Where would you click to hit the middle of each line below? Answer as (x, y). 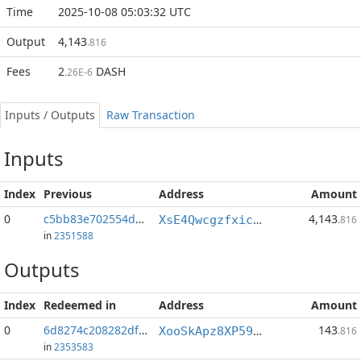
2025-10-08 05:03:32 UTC (124, 12)
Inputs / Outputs (50, 115)
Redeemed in (80, 305)
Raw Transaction (151, 115)
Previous (68, 194)
